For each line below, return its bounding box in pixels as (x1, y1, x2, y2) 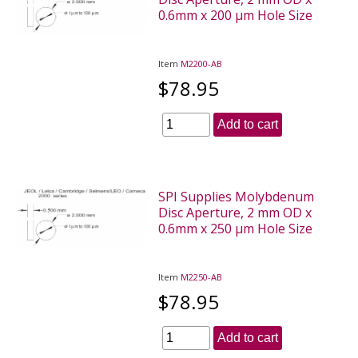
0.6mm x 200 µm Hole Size (158, 6, 313, 24)
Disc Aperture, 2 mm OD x (158, 203, 312, 221)
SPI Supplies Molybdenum (158, 187, 315, 205)
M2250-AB (181, 270, 223, 283)
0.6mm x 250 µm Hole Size (158, 219, 313, 237)
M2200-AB (181, 57, 223, 70)
